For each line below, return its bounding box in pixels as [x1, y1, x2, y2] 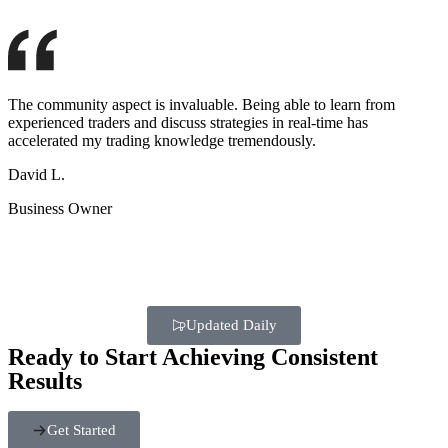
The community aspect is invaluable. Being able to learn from [8, 95, 395, 113]
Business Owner [8, 199, 112, 217]
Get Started [47, 421, 116, 438]
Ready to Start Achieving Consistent [8, 343, 378, 370]
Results [8, 367, 82, 394]
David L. [8, 165, 65, 183]
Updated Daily [186, 316, 277, 333]
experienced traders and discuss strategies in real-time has [8, 113, 368, 131]
